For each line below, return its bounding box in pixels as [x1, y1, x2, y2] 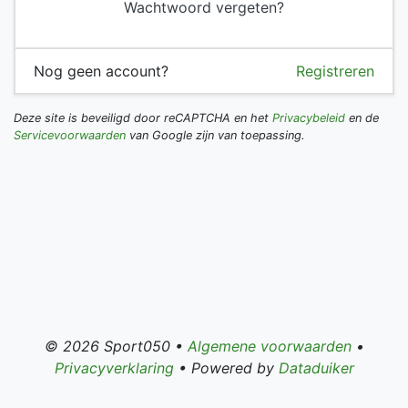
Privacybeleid [272, 111, 345, 125]
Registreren [296, 62, 374, 80]
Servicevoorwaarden [14, 128, 126, 142]
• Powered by [173, 359, 279, 377]
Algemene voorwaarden [187, 337, 352, 355]
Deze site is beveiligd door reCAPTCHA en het [14, 111, 272, 125]
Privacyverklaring [54, 359, 174, 377]
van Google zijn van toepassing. [126, 128, 305, 142]
